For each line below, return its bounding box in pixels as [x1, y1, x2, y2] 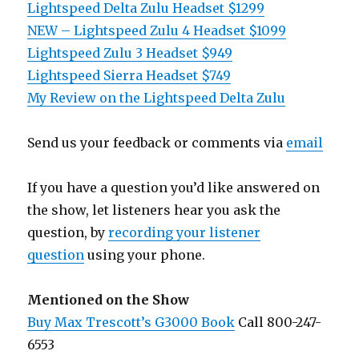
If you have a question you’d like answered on [27, 179, 321, 196]
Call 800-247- [235, 313, 322, 330]
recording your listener [108, 224, 261, 240]
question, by [27, 224, 109, 240]
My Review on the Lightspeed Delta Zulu [27, 89, 286, 106]
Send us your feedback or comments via [27, 134, 287, 151]
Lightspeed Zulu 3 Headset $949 [27, 44, 233, 61]
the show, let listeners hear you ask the [27, 201, 281, 218]
